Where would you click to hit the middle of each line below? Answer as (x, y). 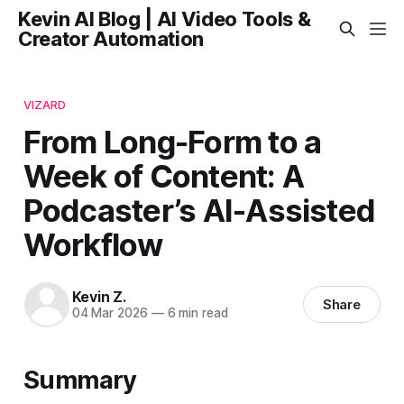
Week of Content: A (164, 175)
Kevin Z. (99, 297)
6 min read (196, 313)
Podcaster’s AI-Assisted (199, 210)
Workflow (93, 244)
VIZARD (45, 104)
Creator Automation (111, 39)
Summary (80, 380)
